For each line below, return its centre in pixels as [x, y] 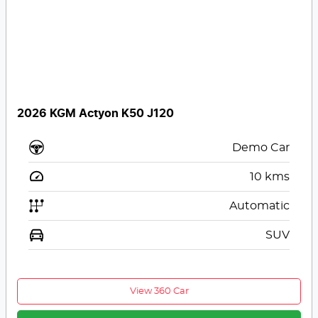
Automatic [259, 205]
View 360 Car [159, 291]
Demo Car [261, 147]
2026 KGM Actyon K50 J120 [96, 113]
